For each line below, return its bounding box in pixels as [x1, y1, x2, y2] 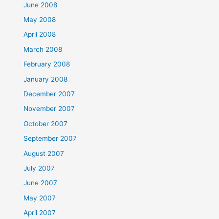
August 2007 [23, 149, 65, 157]
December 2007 [23, 89, 75, 98]
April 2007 [23, 209, 56, 217]
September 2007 [23, 134, 77, 143]
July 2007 [23, 164, 55, 173]
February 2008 [23, 60, 70, 68]
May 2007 [23, 194, 56, 202]
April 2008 [23, 30, 56, 39]
